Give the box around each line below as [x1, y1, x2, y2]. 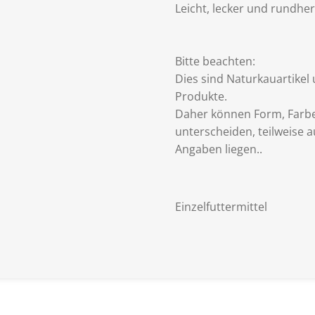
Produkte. [175, 88, 227, 104]
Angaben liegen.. [175, 141, 262, 157]
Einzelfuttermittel [175, 198, 267, 214]
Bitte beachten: [175, 53, 255, 69]
